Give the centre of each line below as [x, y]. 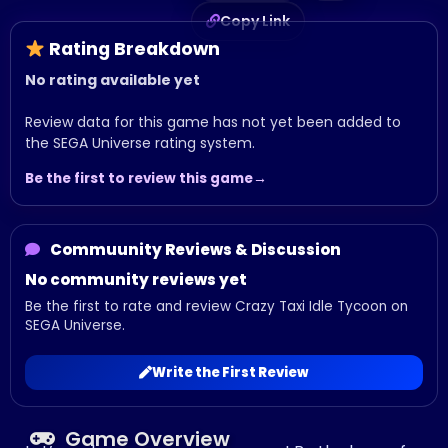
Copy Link [255, 20]
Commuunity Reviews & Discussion [194, 249]
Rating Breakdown [133, 48]
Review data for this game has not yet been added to [213, 122]
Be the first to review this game [139, 178]
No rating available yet [112, 80]
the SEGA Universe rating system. [140, 143]
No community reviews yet [136, 279]
